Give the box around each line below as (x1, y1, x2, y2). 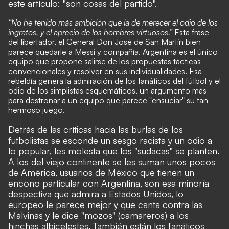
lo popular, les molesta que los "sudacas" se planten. (8, 145, 219, 156)
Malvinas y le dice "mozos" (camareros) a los (8, 210, 189, 221)
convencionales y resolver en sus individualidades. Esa (8, 66, 202, 76)
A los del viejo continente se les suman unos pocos (8, 156, 215, 167)
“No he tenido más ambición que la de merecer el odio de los (8, 17, 218, 28)
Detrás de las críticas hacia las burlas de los (8, 124, 183, 135)
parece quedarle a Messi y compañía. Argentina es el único (8, 47, 218, 57)
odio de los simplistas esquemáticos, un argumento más (8, 85, 207, 96)
